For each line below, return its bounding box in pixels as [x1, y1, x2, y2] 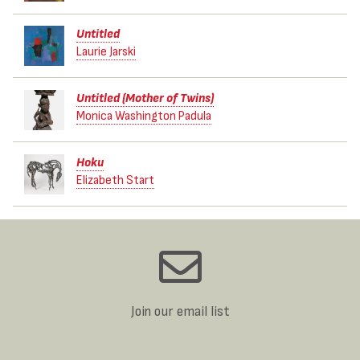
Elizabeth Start [76, 172, 154, 188]
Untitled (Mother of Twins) [76, 90, 214, 106]
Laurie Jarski [76, 43, 136, 59]
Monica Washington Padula [76, 108, 211, 124]
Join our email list [130, 303, 230, 321]
